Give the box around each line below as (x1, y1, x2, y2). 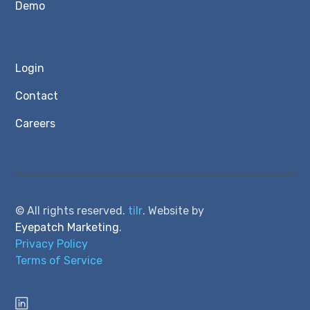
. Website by (143, 204, 205, 217)
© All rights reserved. (15, 204, 129, 217)
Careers (15, 117, 56, 130)
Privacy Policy (15, 237, 89, 250)
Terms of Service (15, 254, 103, 267)
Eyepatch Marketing (15, 221, 120, 234)
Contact (15, 89, 59, 102)
